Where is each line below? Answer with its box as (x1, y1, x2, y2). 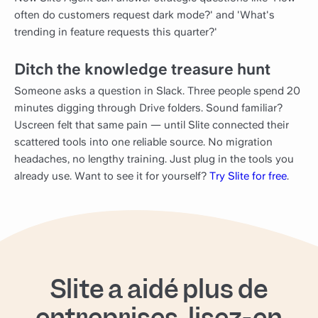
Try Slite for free (209, 169, 287, 182)
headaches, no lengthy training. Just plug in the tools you (14, 152, 294, 165)
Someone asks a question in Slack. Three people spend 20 (14, 84, 300, 97)
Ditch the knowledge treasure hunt (14, 60, 270, 79)
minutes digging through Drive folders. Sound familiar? (14, 101, 283, 114)
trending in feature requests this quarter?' (14, 26, 217, 39)
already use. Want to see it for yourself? (14, 169, 209, 182)
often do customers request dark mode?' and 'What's (14, 9, 275, 22)
